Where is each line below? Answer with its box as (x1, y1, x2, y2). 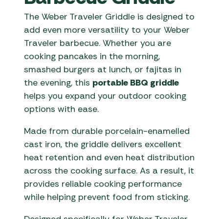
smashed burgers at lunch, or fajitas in (24, 64, 182, 76)
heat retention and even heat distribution (24, 152, 195, 164)
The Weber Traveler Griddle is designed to (24, 11, 195, 23)
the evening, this (24, 77, 93, 89)
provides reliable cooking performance (24, 178, 182, 190)
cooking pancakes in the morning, (24, 50, 160, 63)
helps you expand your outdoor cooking (24, 90, 187, 102)
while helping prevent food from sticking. (24, 191, 190, 203)
